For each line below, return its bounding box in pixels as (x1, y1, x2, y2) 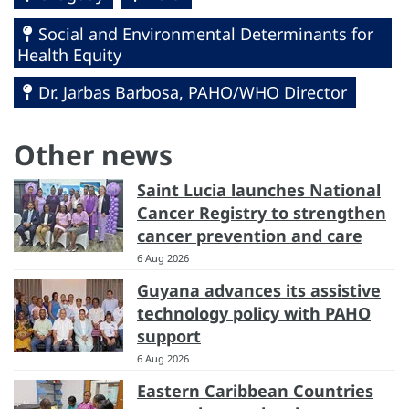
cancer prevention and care (137, 224, 362, 246)
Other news (14, 135, 173, 173)
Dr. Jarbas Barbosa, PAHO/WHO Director (38, 80, 347, 103)
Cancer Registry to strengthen (137, 201, 386, 224)
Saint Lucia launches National (137, 178, 381, 201)
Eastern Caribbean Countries (137, 379, 373, 402)
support (137, 324, 201, 347)
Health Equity (17, 43, 121, 66)
